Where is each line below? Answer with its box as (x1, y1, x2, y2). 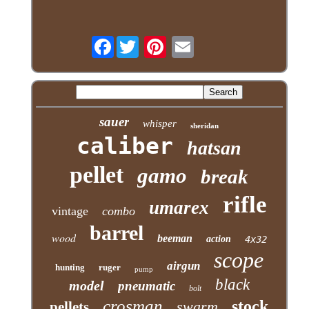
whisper (143, 117, 177, 129)
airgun (166, 259, 200, 272)
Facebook (113, 35, 157, 47)
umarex (148, 197, 209, 218)
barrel (89, 221, 143, 244)
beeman (157, 232, 192, 244)
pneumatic (117, 278, 175, 293)
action (206, 233, 231, 244)
